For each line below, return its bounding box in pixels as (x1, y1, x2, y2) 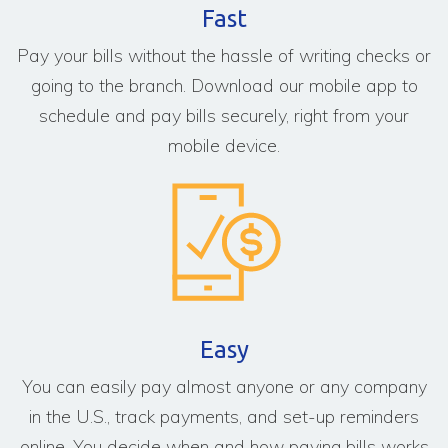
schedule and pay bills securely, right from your (39, 103, 409, 127)
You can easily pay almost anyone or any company (21, 374, 427, 398)
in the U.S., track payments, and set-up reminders (29, 404, 419, 428)
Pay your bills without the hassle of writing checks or (17, 43, 431, 67)
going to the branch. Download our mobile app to (30, 73, 418, 97)
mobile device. (168, 133, 280, 157)
